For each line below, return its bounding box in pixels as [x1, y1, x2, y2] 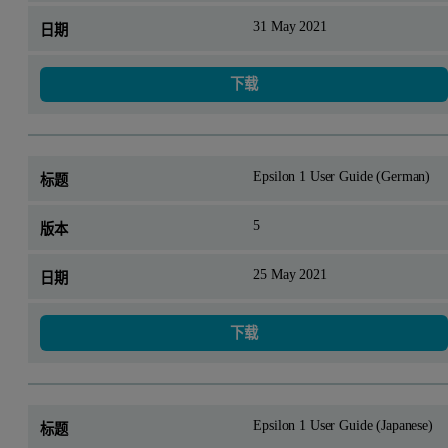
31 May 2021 [253, 17, 327, 34]
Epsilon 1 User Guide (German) [253, 168, 431, 185]
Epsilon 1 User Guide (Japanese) [253, 416, 433, 433]
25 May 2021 [253, 266, 327, 283]
